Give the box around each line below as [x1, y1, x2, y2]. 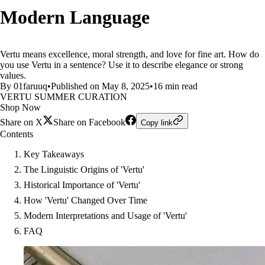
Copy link [141, 118, 173, 127]
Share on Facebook [53, 117, 125, 127]
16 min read [153, 81, 198, 91]
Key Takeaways [24, 149, 84, 159]
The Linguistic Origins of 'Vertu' [24, 164, 144, 174]
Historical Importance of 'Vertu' [24, 180, 140, 190]
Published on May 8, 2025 [51, 81, 150, 91]
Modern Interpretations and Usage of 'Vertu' [24, 211, 187, 221]
